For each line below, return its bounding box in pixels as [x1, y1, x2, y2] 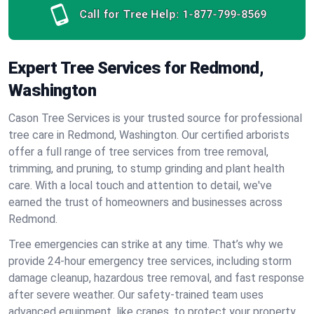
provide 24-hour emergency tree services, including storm [8, 254, 292, 268]
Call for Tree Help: [78, 8, 179, 21]
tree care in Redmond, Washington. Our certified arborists [8, 128, 289, 142]
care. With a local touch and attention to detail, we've [8, 179, 272, 192]
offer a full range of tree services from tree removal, [8, 145, 268, 158]
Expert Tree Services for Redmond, [8, 58, 264, 78]
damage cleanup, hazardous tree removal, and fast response [8, 271, 304, 285]
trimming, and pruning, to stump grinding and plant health [8, 162, 285, 175]
